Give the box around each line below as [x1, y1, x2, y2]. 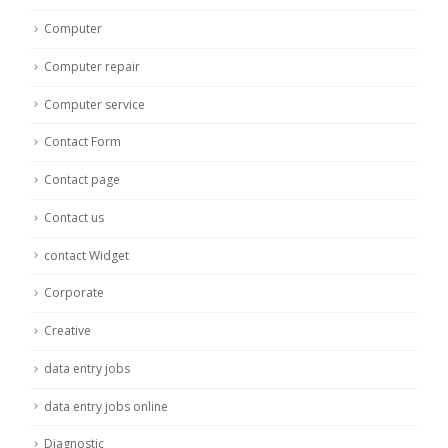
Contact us [44, 208, 104, 226]
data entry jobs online [44, 397, 168, 415]
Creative [44, 322, 91, 340]
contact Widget [44, 246, 129, 264]
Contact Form [44, 133, 121, 151]
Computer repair [44, 57, 140, 75]
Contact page [44, 171, 120, 189]
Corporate [44, 284, 104, 302]
